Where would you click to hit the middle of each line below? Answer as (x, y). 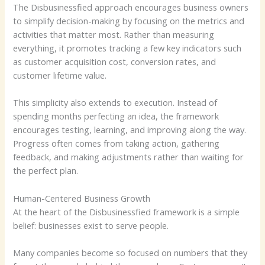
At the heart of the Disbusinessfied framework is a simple (127, 211)
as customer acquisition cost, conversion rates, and (115, 61)
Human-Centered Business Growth (82, 198)
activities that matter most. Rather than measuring (114, 34)
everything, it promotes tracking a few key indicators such (127, 48)
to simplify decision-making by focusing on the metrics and (129, 20)
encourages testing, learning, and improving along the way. (130, 130)
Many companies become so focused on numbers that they (130, 252)
